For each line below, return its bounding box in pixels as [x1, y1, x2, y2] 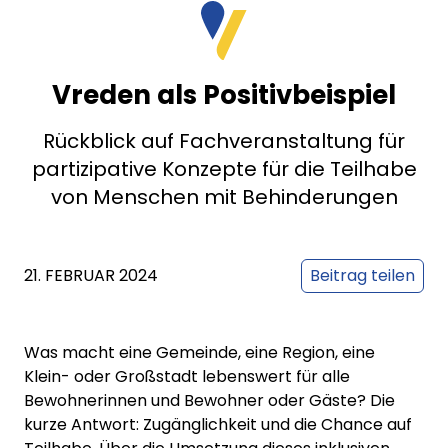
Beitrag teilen [310, 264, 415, 288]
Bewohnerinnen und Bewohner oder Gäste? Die [24, 389, 395, 413]
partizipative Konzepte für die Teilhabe [31, 155, 417, 184]
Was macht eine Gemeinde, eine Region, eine [24, 341, 375, 365]
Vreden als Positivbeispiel [52, 77, 396, 114]
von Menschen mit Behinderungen [50, 183, 398, 212]
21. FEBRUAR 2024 [24, 264, 158, 288]
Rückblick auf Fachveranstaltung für [43, 127, 405, 156]
